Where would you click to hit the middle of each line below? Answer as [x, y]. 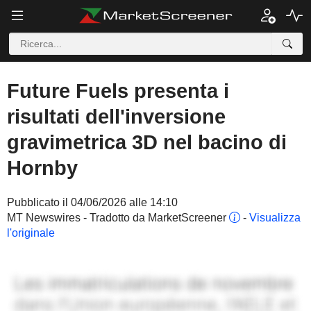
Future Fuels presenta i [118, 91]
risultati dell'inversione [116, 117]
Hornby [42, 168]
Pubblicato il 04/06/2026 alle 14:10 [92, 202]
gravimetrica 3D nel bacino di [147, 142]
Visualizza [275, 218]
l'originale [31, 233]
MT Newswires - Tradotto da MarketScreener [118, 218]
